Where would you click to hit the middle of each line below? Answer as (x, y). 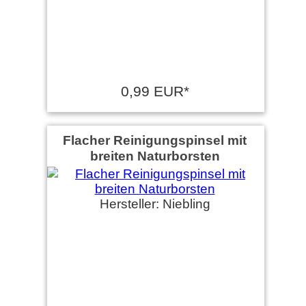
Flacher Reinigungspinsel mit (155, 140)
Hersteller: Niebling (155, 204)
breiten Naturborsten (155, 155)
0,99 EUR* (155, 91)
